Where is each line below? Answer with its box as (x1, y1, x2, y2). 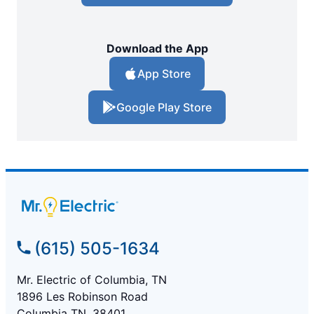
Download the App (106, 41, 208, 56)
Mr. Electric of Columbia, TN (17, 273, 167, 287)
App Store (137, 67, 191, 81)
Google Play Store (116, 100, 212, 115)
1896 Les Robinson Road (17, 289, 148, 304)
